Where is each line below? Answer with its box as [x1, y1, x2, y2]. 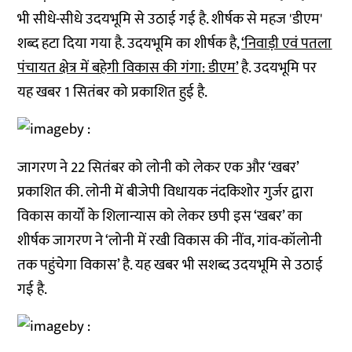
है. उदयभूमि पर [238, 56, 317, 80]
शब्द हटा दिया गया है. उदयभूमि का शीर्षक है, [17, 31, 242, 56]
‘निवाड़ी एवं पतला [241, 31, 332, 56]
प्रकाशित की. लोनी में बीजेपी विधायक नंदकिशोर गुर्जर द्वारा [17, 180, 314, 204]
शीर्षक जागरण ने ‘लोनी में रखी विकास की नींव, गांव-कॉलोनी [17, 229, 323, 253]
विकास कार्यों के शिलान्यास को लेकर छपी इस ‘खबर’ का [17, 204, 303, 229]
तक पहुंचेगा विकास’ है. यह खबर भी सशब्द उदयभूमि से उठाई [17, 253, 324, 277]
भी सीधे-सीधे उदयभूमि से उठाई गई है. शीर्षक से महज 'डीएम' [17, 7, 324, 31]
